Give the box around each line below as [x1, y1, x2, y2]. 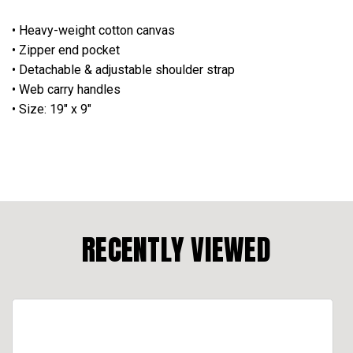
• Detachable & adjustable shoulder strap [12, 61, 235, 77]
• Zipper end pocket [12, 42, 120, 58]
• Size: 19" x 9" [12, 101, 91, 117]
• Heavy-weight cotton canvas [12, 22, 175, 38]
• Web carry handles [12, 81, 121, 97]
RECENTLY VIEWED [82, 228, 271, 271]
